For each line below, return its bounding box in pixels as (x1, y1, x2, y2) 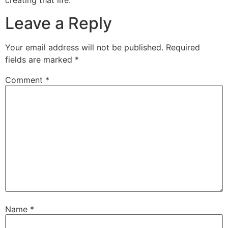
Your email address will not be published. (5, 42, 163, 52)
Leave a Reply (5, 13, 112, 33)
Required (166, 42, 200, 52)
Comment (5, 74, 45, 85)
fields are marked (5, 54, 75, 65)
